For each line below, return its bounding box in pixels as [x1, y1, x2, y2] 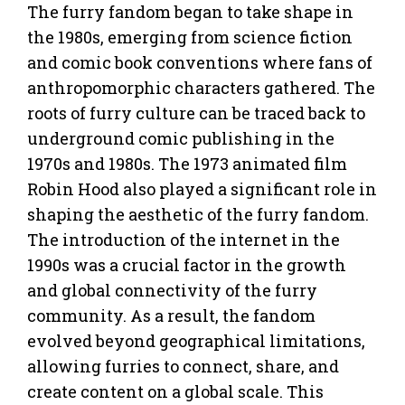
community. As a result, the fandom [27, 304, 316, 326]
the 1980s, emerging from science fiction [27, 25, 353, 48]
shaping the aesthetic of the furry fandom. [27, 202, 369, 225]
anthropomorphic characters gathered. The [27, 76, 375, 99]
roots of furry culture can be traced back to [27, 101, 365, 124]
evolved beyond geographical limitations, [27, 329, 365, 352]
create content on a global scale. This [27, 380, 324, 402]
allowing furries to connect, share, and [27, 354, 339, 377]
